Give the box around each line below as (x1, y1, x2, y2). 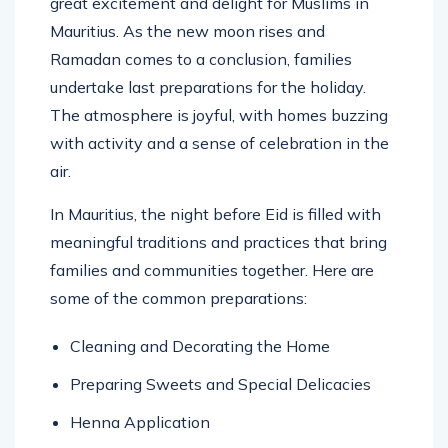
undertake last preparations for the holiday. (50, 76, 366, 97)
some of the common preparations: (50, 287, 307, 308)
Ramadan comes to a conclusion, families (50, 48, 352, 69)
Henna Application (70, 411, 210, 432)
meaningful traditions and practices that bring (50, 231, 387, 252)
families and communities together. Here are (50, 259, 374, 280)
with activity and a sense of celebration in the (50, 132, 389, 153)
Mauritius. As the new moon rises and (50, 20, 325, 41)
